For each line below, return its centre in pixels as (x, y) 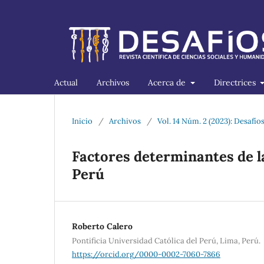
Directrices (236, 82)
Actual (66, 82)
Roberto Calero (102, 226)
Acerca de (168, 82)
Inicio (82, 121)
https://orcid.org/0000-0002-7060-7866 (146, 254)
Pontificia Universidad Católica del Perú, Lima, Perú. (166, 240)
